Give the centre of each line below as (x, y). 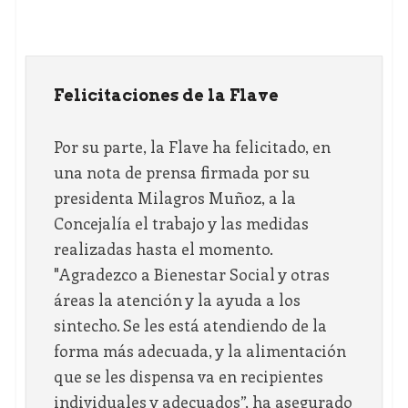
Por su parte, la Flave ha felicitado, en (192, 147)
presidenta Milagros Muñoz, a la (174, 198)
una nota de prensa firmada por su (181, 173)
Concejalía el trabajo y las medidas (181, 224)
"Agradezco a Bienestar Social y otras (191, 275)
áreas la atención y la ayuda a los (177, 300)
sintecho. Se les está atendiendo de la (190, 326)
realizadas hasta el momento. (163, 249)
